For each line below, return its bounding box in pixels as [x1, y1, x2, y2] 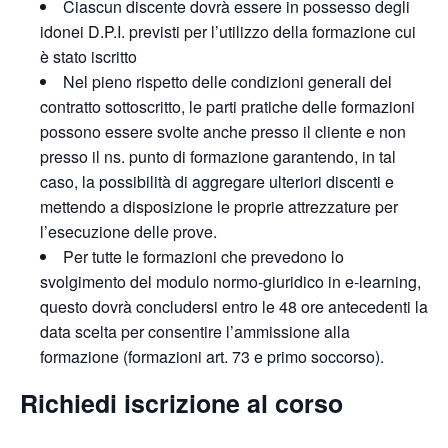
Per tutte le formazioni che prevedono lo [63, 245, 344, 269]
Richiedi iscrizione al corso [20, 385, 343, 422]
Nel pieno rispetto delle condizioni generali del [63, 70, 392, 94]
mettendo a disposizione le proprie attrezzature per [40, 195, 398, 219]
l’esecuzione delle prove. [40, 220, 217, 244]
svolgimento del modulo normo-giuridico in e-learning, [40, 270, 421, 294]
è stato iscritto [40, 45, 137, 69]
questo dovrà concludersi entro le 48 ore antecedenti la [40, 295, 428, 319]
